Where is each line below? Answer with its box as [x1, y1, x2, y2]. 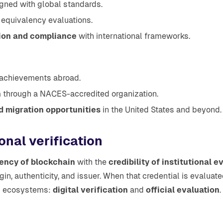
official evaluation [146, 185, 220, 195]
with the [75, 157, 109, 167]
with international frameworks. [77, 31, 190, 41]
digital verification [53, 185, 128, 195]
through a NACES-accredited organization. [1, 89, 158, 99]
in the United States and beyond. [101, 105, 222, 114]
